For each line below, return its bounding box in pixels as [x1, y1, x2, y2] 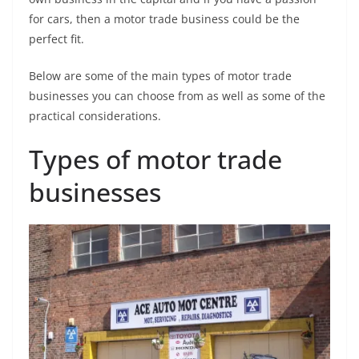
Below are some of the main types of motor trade [29, 67, 292, 83]
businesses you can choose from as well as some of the [29, 87, 325, 103]
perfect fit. [29, 30, 84, 46]
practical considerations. [29, 107, 161, 123]
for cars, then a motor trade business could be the [29, 10, 300, 26]
